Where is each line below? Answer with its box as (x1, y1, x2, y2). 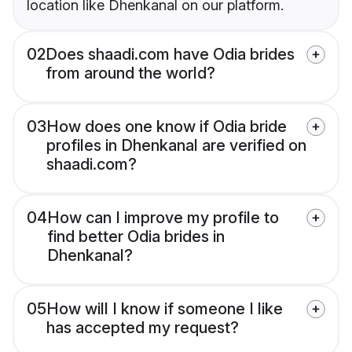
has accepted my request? (46, 318, 239, 338)
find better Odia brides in (47, 227, 225, 247)
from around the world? (46, 64, 215, 83)
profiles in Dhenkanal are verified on (46, 136, 306, 156)
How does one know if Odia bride (46, 117, 287, 137)
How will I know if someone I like (46, 299, 283, 319)
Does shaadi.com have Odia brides (46, 45, 295, 64)
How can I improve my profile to (47, 208, 279, 228)
